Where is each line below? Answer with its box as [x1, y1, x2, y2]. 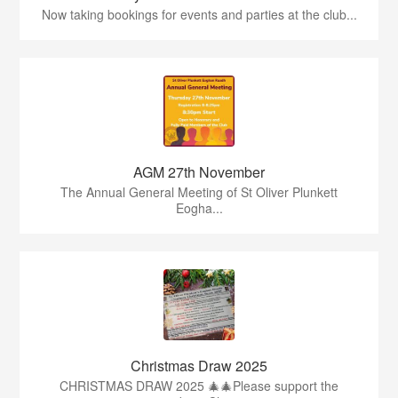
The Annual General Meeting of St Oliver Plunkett [60, 183, 338, 202]
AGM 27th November [133, 162, 265, 183]
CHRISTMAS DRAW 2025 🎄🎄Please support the [60, 377, 338, 395]
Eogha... [175, 199, 223, 218]
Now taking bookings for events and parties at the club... [41, 5, 357, 24]
